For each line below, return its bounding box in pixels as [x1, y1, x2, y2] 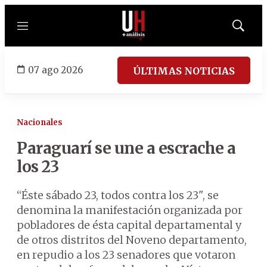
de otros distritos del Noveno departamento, [17, 233, 247, 247]
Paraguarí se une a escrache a [17, 138, 236, 158]
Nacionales [17, 117, 63, 128]
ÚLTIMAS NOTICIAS [133, 64, 235, 77]
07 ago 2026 [28, 64, 83, 76]
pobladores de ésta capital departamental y [17, 218, 241, 232]
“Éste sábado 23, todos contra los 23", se [17, 188, 219, 202]
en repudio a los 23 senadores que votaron [17, 248, 235, 262]
